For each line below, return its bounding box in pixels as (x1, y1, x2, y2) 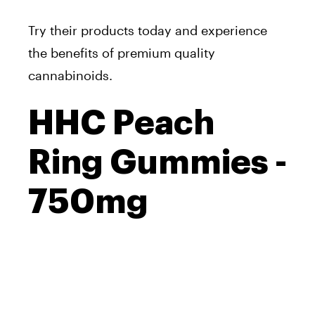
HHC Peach (28, 106, 214, 141)
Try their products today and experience (28, 22, 267, 39)
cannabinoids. (28, 67, 112, 84)
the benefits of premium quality (28, 45, 215, 61)
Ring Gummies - (28, 146, 287, 180)
